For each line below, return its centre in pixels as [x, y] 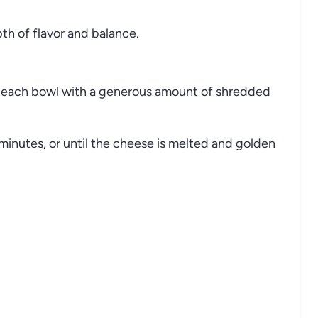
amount [178, 91]
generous [127, 91]
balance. [115, 33]
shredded [243, 91]
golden [256, 143]
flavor [50, 33]
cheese [135, 143]
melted [190, 143]
